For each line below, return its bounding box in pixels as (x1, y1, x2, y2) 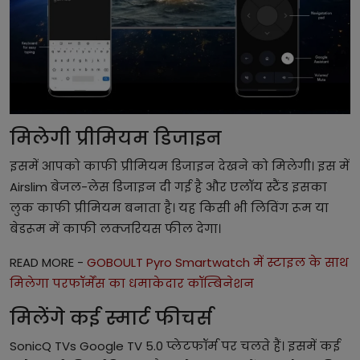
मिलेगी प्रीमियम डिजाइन (10, 124, 222, 151)
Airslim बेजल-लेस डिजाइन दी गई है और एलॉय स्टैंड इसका (10, 178, 327, 195)
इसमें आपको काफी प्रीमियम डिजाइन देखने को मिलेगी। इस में (10, 157, 350, 174)
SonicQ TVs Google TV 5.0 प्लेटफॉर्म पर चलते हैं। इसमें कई (10, 337, 340, 354)
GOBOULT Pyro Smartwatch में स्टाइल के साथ (87, 253, 349, 271)
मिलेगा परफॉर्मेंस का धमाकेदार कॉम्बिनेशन (10, 274, 254, 292)
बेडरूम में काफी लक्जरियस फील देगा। (10, 219, 224, 237)
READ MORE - (10, 253, 87, 271)
